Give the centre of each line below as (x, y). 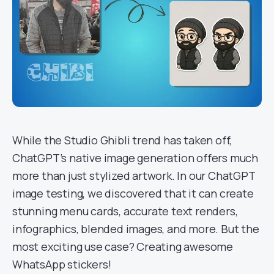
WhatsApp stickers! (62, 264)
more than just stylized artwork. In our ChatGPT (134, 176)
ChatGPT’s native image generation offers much (135, 158)
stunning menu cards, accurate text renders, (125, 211)
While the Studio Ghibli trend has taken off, (122, 140)
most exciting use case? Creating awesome (123, 246)
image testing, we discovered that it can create (133, 193)
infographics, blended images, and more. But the (136, 229)
